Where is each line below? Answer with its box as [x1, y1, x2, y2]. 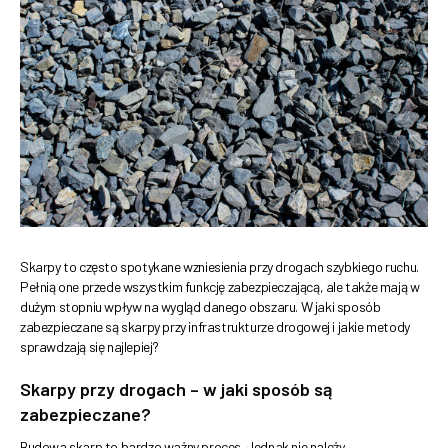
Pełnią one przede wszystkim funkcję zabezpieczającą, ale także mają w [20, 278, 420, 296]
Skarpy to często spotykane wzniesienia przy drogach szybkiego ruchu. [20, 258, 419, 276]
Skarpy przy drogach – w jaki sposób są [20, 378, 332, 401]
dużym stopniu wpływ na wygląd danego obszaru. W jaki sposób [20, 298, 381, 316]
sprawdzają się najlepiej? [20, 338, 159, 356]
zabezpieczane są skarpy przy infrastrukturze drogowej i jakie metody [20, 318, 410, 336]
